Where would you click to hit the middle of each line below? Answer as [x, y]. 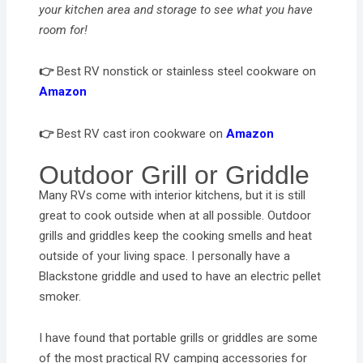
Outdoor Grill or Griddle [175, 175]
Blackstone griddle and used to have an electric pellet [180, 276]
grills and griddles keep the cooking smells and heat [176, 235]
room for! [64, 30]
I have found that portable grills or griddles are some [179, 338]
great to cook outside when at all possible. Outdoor [175, 215]
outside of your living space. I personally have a [165, 256]
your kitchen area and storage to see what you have [176, 10]
